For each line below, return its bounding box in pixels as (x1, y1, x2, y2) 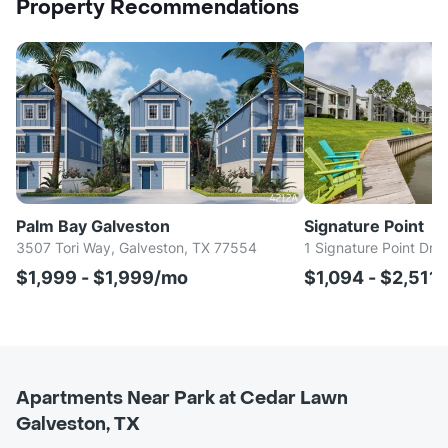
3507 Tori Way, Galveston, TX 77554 (16, 239, 257, 257)
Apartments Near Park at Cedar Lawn (16, 387, 348, 411)
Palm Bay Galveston (16, 216, 170, 237)
